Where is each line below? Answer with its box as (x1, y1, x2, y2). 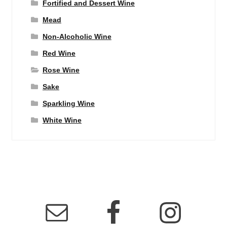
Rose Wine (42, 66, 80, 74)
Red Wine (42, 49, 75, 57)
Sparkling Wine (42, 99, 95, 107)
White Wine (42, 116, 82, 124)
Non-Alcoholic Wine (42, 32, 111, 41)
